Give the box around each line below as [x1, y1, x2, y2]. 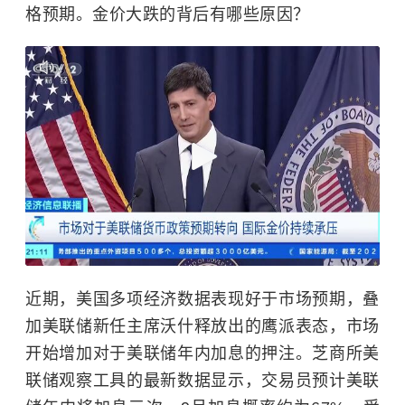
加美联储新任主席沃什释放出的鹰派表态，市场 [25, 317, 380, 335]
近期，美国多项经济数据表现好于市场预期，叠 [25, 290, 380, 308]
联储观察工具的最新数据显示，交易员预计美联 [25, 372, 380, 390]
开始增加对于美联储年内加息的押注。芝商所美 [25, 344, 380, 363]
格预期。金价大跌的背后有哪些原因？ [25, 5, 310, 24]
